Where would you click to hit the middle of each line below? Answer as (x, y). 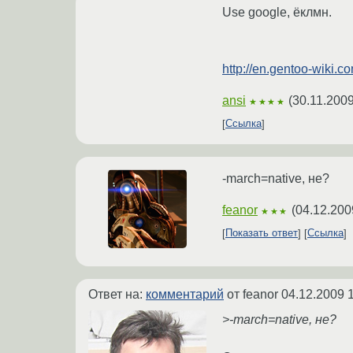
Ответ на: (117, 294)
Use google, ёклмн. (277, 12)
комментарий (185, 294)
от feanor (253, 294)
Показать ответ (262, 233)
